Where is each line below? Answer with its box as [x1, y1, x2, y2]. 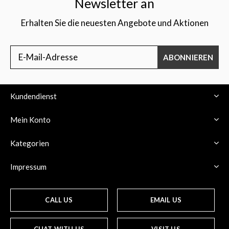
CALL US [45, 195, 73, 204]
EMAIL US [150, 195, 182, 204]
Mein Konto [10, 114, 51, 124]
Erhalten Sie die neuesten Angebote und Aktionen [20, 17, 209, 28]
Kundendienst [10, 91, 57, 101]
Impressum [10, 162, 47, 171]
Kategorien [10, 138, 49, 148]
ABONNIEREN [163, 52, 214, 62]
